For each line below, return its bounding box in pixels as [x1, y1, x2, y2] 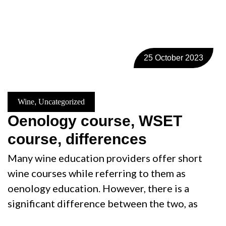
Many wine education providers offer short [8, 151, 202, 164]
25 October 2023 [144, 53, 203, 62]
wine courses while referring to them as [8, 166, 186, 179]
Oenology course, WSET [8, 112, 182, 129]
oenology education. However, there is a [8, 182, 189, 194]
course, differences [8, 130, 147, 147]
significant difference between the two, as [8, 197, 198, 209]
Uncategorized [38, 97, 85, 106]
